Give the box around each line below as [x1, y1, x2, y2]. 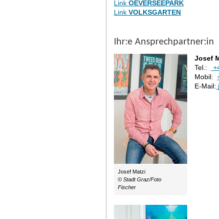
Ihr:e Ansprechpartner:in [114, 37, 214, 47]
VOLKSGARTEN [129, 8, 181, 16]
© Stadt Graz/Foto [118, 176, 161, 182]
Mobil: [195, 73, 217, 81]
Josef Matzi [118, 169, 145, 175]
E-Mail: [195, 82, 216, 90]
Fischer [118, 184, 136, 190]
